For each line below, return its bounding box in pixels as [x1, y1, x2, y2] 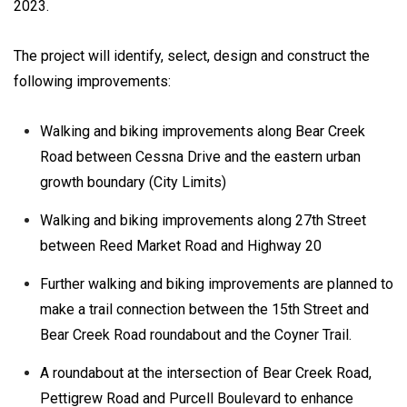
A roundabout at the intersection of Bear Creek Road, [39, 363, 372, 382]
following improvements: [14, 72, 171, 90]
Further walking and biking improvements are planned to [39, 274, 393, 293]
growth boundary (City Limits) [39, 173, 226, 191]
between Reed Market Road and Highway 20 [39, 236, 322, 254]
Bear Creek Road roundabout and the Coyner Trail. [39, 325, 352, 343]
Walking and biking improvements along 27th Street [39, 211, 366, 229]
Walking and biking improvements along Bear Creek [39, 122, 365, 140]
